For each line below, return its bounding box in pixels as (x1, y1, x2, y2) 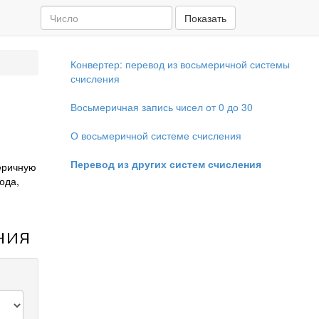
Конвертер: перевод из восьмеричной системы (70, 57, 290, 71)
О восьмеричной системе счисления (70, 128, 241, 142)
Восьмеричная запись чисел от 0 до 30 (70, 100, 253, 114)
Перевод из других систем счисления (70, 157, 261, 171)
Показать (184, 11, 226, 25)
